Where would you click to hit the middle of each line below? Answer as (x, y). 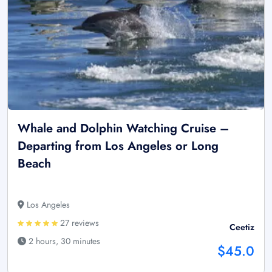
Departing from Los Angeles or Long (118, 146)
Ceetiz (242, 227)
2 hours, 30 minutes (63, 241)
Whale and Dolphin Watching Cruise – (123, 128)
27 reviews (78, 223)
